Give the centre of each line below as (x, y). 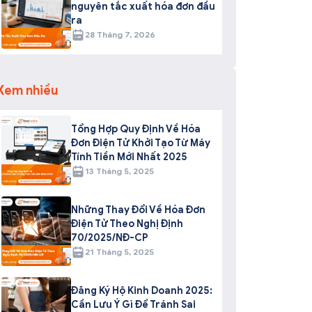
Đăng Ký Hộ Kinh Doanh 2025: (141, 290)
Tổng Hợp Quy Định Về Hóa (135, 129)
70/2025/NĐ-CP (109, 237)
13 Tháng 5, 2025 (119, 171)
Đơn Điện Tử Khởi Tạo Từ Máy (140, 143)
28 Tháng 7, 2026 (120, 34)
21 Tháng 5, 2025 (119, 251)
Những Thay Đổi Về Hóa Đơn (138, 210)
